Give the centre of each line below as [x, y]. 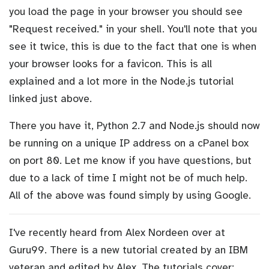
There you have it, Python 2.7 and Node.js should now [134, 125]
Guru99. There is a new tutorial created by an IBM [128, 249]
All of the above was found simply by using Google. [130, 195]
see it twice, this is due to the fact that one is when [133, 46]
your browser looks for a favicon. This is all [110, 63]
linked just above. [50, 98]
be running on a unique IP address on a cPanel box [129, 143]
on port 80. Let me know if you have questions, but [130, 160]
